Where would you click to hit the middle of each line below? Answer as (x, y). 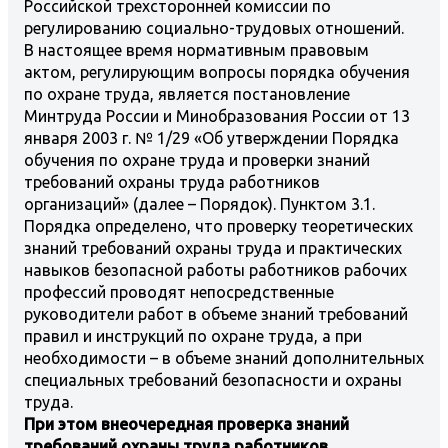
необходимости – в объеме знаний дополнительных (224, 357)
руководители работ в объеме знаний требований (216, 313)
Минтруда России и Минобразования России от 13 (217, 115)
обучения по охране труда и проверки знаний (197, 159)
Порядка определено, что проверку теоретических (218, 225)
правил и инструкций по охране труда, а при (193, 335)
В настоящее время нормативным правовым (196, 49)
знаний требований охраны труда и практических (213, 247)
